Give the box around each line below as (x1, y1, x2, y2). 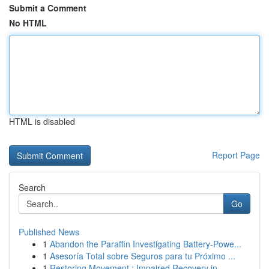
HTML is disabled (9, 115, 75, 127)
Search (19, 181, 46, 193)
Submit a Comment (9, 2, 86, 14)
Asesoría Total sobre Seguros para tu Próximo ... (50, 250, 235, 262)
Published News (19, 226, 79, 238)
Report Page (212, 149, 260, 161)
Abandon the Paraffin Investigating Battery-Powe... (50, 238, 241, 250)
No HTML (9, 17, 47, 29)
